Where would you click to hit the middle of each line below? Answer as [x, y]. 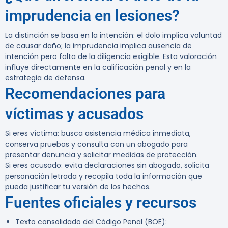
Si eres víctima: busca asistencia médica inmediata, [98, 134]
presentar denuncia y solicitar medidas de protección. [102, 155]
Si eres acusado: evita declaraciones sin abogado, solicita [107, 166]
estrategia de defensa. [46, 78]
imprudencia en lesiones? [92, 16]
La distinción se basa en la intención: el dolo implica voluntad [113, 35]
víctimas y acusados [74, 114]
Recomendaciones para [85, 94]
